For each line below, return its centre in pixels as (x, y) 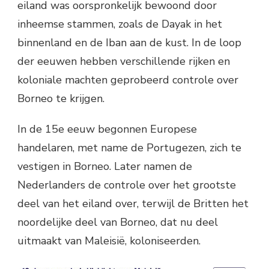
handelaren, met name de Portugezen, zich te (129, 147)
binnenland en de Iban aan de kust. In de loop (129, 42)
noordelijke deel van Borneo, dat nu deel (118, 222)
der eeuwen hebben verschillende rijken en (124, 61)
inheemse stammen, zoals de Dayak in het (120, 24)
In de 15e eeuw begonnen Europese (107, 129)
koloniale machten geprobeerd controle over (128, 80)
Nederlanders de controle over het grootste (127, 185)
